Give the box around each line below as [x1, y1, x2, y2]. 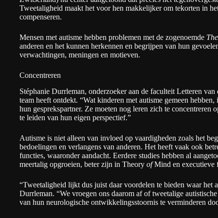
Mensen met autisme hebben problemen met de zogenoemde [19, 33, 206, 41]
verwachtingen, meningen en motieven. [19, 51, 140, 59]
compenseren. [19, 13, 62, 21]
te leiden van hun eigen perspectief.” [19, 113, 131, 122]
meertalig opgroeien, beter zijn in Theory [19, 160, 145, 168]
